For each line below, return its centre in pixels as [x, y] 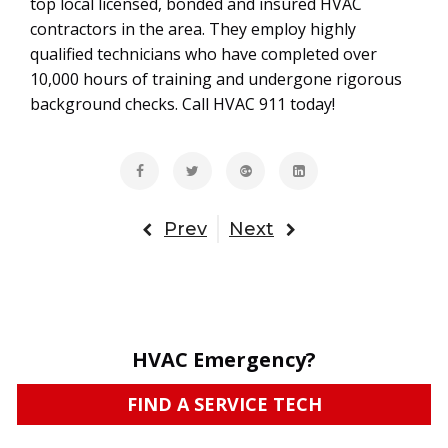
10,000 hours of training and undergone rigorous [216, 79]
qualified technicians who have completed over [203, 54]
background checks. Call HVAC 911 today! [182, 104]
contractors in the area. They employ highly [193, 29]
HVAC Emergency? [224, 359]
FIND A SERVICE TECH [224, 404]
